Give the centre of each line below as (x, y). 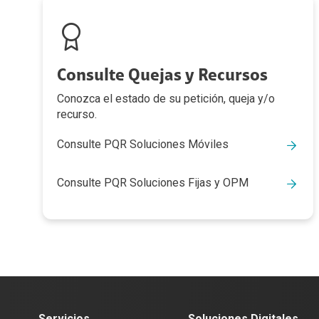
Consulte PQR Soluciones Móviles (143, 145)
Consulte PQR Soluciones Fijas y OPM (153, 183)
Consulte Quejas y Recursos (162, 76)
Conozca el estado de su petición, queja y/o (166, 99)
